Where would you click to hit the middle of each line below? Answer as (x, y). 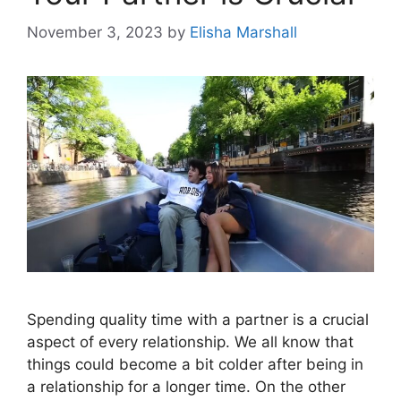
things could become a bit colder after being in (195, 364)
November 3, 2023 (95, 33)
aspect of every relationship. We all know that (190, 341)
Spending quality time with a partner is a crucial (198, 319)
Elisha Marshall (243, 33)
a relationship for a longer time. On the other (186, 386)
